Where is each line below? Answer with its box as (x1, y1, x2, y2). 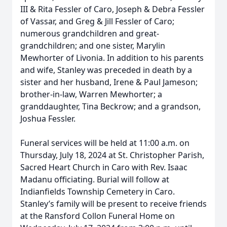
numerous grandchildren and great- (20, 28, 159, 39)
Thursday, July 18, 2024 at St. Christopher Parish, (20, 149, 204, 161)
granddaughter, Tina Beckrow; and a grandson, (20, 101, 201, 112)
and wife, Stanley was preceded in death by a (20, 64, 192, 75)
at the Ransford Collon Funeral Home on (20, 210, 175, 221)
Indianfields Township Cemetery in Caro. (20, 186, 175, 197)
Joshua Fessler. (20, 113, 75, 124)
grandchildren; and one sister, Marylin (20, 40, 165, 51)
